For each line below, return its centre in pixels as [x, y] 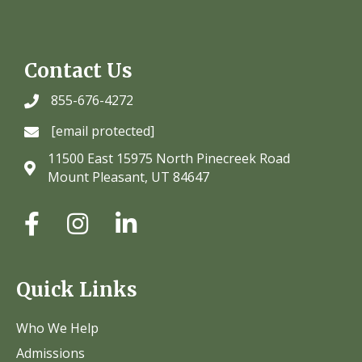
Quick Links [77, 289]
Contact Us [78, 70]
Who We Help [57, 328]
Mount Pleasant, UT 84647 [128, 177]
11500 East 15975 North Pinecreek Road [169, 158]
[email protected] [103, 130]
